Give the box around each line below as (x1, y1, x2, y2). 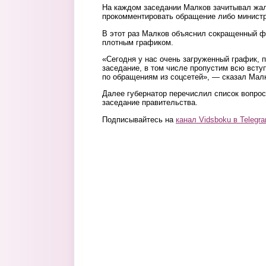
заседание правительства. (102, 98, 198, 107)
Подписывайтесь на (102, 115, 176, 124)
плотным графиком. (102, 37, 173, 47)
